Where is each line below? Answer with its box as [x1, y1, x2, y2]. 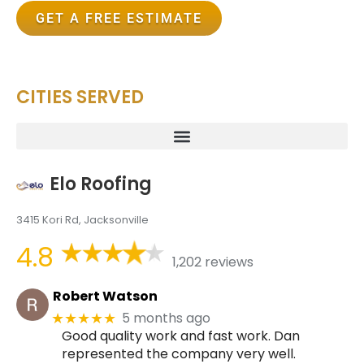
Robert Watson [52, 287, 158, 306]
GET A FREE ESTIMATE [36, 11, 202, 26]
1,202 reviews [171, 253, 253, 272]
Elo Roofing [49, 171, 152, 197]
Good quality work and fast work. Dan [62, 326, 300, 345]
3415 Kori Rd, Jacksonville [16, 211, 149, 227]
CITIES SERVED [16, 84, 144, 110]
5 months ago [122, 309, 211, 328]
